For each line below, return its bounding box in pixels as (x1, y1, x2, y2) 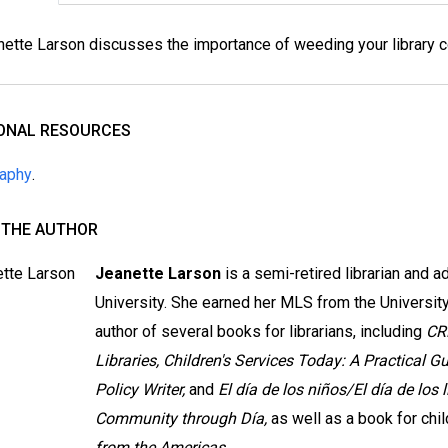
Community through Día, (94, 409, 267, 429)
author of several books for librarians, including (94, 322, 426, 342)
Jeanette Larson (94, 264, 221, 284)
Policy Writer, (94, 380, 185, 400)
